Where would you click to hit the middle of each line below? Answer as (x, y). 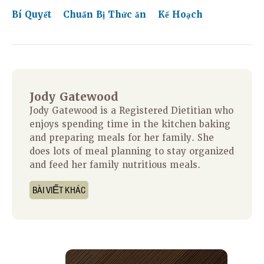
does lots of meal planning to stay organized (132, 152)
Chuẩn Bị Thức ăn (106, 15)
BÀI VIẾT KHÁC (59, 190)
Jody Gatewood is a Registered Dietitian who (131, 111)
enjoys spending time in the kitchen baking (130, 125)
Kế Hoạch (180, 15)
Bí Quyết (33, 15)
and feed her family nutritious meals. (115, 165)
